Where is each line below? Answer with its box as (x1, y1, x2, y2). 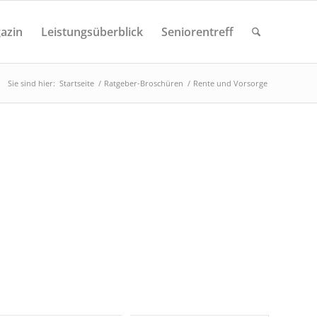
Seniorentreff (161, 24, 234, 40)
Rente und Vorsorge (193, 78, 267, 88)
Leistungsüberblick (40, 24, 143, 40)
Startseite (59, 78, 94, 88)
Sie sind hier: (8, 78, 55, 88)
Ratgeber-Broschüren (104, 78, 183, 88)
